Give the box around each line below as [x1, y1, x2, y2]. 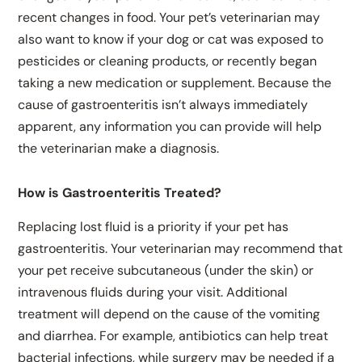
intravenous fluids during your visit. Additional [18, 284, 288, 301]
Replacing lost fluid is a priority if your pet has [18, 218, 289, 236]
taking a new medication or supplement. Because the [18, 74, 332, 92]
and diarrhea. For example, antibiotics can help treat [18, 327, 329, 345]
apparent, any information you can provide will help [18, 118, 322, 136]
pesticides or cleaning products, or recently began [18, 53, 318, 70]
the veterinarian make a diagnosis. [18, 140, 220, 158]
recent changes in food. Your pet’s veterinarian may [18, 9, 321, 27]
